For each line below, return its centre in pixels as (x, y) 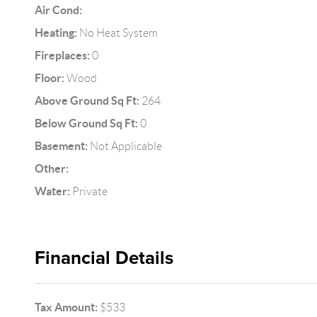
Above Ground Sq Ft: (87, 101)
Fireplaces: (62, 56)
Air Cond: (58, 10)
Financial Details (104, 258)
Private (88, 192)
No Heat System (117, 33)
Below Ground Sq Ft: (86, 123)
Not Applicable (125, 146)
